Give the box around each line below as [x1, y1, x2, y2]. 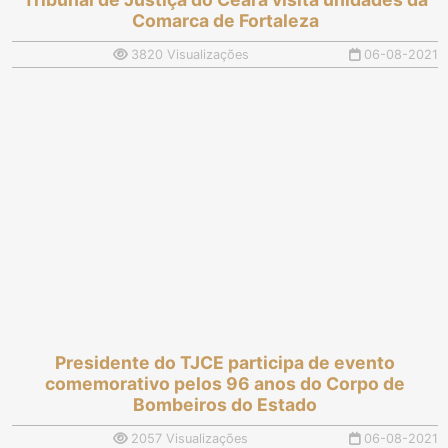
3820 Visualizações [126, 47, 249, 63]
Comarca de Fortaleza [131, 10, 319, 32]
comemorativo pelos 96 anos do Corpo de [45, 373, 405, 395]
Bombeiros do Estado [133, 394, 317, 416]
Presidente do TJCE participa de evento [55, 352, 395, 374]
